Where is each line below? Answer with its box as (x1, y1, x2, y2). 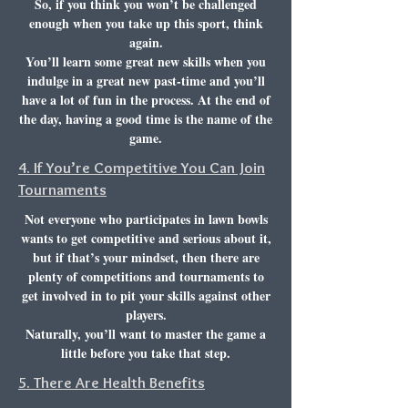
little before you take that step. (61, 343, 230, 362)
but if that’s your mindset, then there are (32, 248, 260, 267)
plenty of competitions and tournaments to (27, 267, 264, 286)
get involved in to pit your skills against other (21, 286, 270, 305)
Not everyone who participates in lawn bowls (24, 209, 268, 229)
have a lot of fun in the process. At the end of (21, 90, 270, 109)
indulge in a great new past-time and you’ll (26, 71, 265, 90)
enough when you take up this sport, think (28, 14, 263, 33)
